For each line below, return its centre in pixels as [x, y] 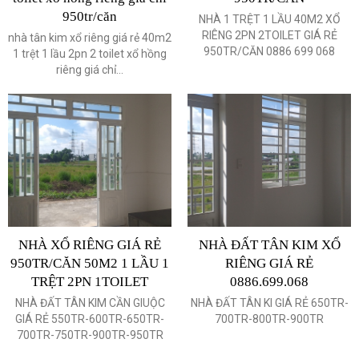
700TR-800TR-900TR [269, 319]
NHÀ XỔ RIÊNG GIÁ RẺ [90, 245]
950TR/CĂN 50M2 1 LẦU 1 [90, 264]
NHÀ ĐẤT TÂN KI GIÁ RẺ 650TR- [269, 303]
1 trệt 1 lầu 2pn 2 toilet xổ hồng [90, 54]
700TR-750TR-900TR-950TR [90, 335]
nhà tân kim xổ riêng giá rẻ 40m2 [90, 38]
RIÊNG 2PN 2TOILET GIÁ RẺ [269, 35]
